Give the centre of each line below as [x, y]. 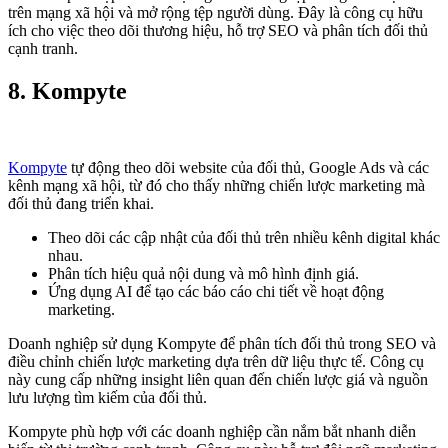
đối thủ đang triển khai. [81, 203]
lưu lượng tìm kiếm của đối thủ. [107, 397]
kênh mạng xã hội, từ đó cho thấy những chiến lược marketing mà [216, 185]
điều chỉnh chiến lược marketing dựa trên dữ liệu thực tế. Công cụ [216, 361]
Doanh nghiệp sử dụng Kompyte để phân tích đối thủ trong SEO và [222, 343]
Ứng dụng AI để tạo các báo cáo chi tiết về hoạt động [216, 291]
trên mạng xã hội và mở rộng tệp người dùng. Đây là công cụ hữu [215, 12]
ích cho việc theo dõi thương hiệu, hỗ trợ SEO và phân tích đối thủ [218, 30]
